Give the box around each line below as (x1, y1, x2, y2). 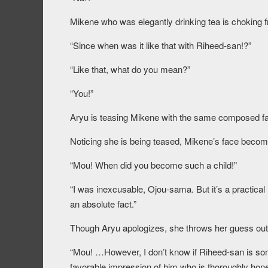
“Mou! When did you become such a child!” (70, 159, 237, 172)
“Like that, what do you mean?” (70, 63, 190, 76)
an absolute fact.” (70, 197, 136, 211)
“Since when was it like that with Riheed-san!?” (70, 39, 251, 52)
